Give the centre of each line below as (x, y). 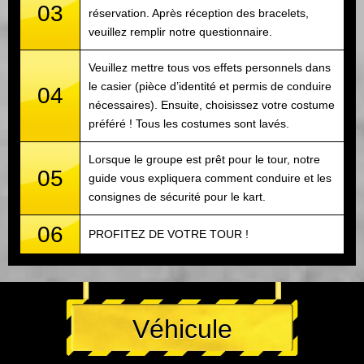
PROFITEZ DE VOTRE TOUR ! (169, 234)
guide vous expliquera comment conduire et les (210, 178)
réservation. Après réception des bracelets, (199, 13)
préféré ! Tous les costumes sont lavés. (189, 123)
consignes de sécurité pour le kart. (177, 196)
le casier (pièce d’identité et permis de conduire (210, 86)
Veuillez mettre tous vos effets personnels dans (210, 67)
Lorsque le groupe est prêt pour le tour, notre (204, 159)
